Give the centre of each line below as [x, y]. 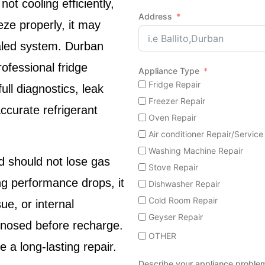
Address [155, 17]
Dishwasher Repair [184, 184]
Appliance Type [169, 70]
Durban [84, 46]
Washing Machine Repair [196, 151]
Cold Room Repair [183, 201]
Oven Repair [172, 118]
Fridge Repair [174, 85]
